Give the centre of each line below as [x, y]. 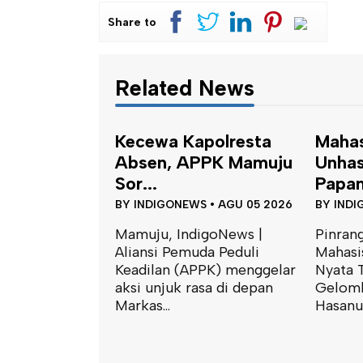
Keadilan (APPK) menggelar [205, 269]
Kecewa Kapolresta [193, 141]
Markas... [143, 305]
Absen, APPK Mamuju [204, 162]
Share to [132, 21]
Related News [185, 88]
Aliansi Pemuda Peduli [187, 252]
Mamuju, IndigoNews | [189, 234]
